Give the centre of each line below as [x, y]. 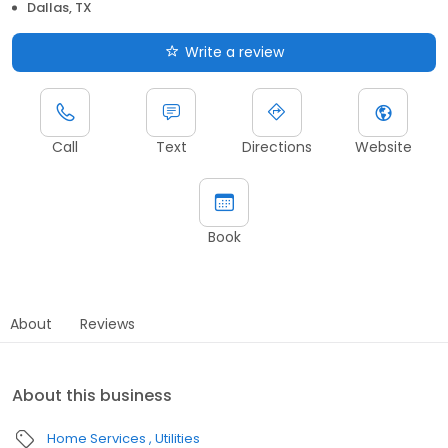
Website [383, 147]
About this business [92, 396]
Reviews [107, 324]
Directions [277, 147]
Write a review [234, 52]
